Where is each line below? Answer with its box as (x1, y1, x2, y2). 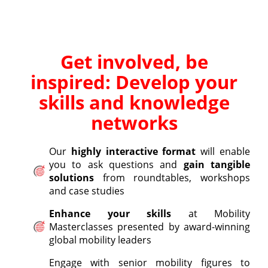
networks (90, 109, 178, 135)
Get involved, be (60, 48, 208, 74)
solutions (49, 170, 94, 184)
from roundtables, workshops (94, 170, 250, 184)
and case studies (49, 184, 124, 197)
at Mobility (171, 206, 250, 220)
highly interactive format (71, 144, 196, 158)
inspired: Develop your (31, 69, 237, 95)
